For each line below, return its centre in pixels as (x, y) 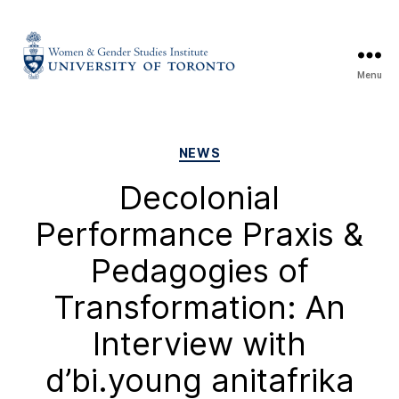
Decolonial (199, 197)
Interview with (199, 343)
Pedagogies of (199, 270)
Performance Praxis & (199, 234)
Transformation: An (199, 307)
